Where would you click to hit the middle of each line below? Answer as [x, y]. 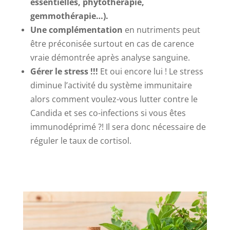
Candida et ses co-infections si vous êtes [108, 113]
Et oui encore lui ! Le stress [150, 72]
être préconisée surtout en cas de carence [112, 44]
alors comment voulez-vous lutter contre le [114, 99]
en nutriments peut [161, 30]
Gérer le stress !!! [64, 72]
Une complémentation [76, 30]
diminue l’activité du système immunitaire [111, 85]
